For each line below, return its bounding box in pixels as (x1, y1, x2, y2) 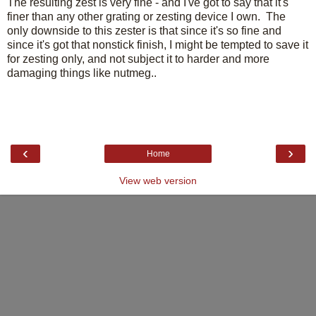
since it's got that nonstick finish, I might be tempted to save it (7, 38, 308, 51)
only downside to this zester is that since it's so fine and (7, 24, 281, 37)
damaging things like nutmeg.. (7, 66, 157, 79)
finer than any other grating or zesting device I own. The (7, 10, 286, 23)
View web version (119, 174, 197, 186)
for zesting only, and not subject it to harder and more (7, 52, 269, 65)
